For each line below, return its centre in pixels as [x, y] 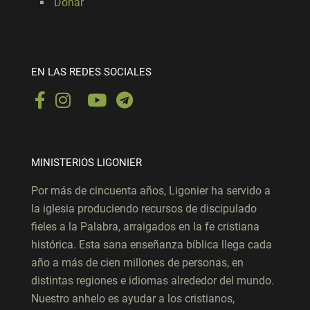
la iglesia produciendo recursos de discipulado [144, 209]
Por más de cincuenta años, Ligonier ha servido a [151, 191]
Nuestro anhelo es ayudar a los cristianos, [133, 299]
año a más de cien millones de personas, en [137, 263]
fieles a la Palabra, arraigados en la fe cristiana [145, 227]
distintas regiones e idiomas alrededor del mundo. [153, 281]
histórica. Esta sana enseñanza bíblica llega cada [152, 245]
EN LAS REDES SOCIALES [91, 72]
